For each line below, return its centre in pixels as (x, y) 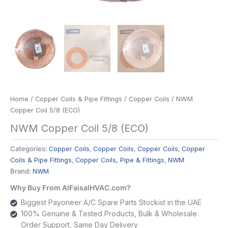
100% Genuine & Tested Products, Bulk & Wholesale (109, 213)
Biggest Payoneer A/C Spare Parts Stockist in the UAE (111, 202)
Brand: (21, 171)
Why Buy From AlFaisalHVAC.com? (70, 187)
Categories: (30, 149)
